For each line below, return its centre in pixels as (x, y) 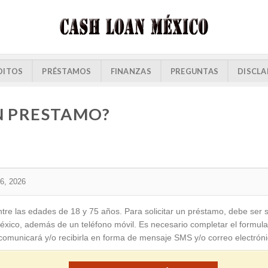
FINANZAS (131, 71)
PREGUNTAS (194, 71)
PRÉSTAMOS (67, 71)
